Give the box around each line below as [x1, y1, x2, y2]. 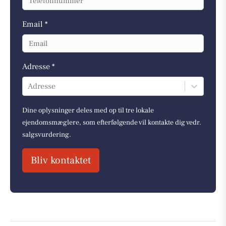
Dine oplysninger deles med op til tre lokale [22, 106, 154, 116]
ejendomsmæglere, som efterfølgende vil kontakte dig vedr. [22, 118, 201, 128]
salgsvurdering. [22, 130, 71, 140]
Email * [22, 19, 48, 29]
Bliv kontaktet [31, 154, 91, 167]
